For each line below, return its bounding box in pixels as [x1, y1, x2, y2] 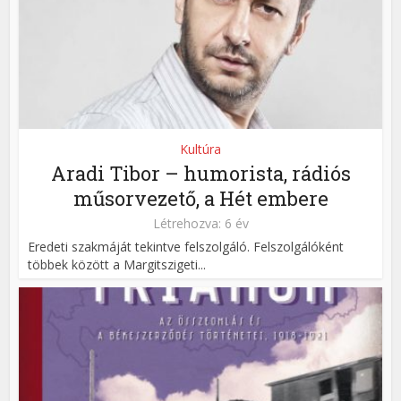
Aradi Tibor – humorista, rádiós [50, 159, 351, 186]
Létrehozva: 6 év [152, 214, 249, 232]
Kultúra [180, 140, 221, 158]
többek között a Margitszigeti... [28, 255, 207, 273]
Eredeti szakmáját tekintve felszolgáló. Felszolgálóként [28, 237, 345, 255]
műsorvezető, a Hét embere [73, 184, 328, 211]
